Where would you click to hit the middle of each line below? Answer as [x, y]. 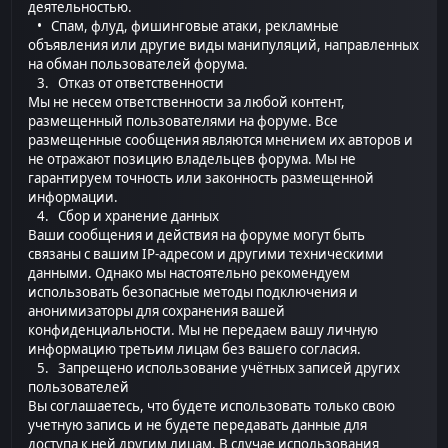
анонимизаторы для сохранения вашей [157, 311]
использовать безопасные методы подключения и [193, 292]
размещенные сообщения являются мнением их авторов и [221, 140]
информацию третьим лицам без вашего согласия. [195, 349]
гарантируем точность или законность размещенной [201, 178]
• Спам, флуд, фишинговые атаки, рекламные [184, 26]
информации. [73, 197]
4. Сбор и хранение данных [124, 216]
